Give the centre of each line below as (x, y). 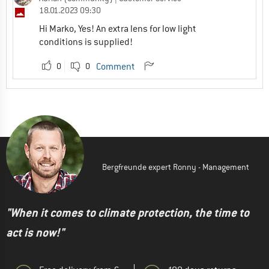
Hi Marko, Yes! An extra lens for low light (118, 29)
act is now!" (35, 232)
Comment (116, 66)
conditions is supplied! (86, 42)
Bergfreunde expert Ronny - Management (176, 167)
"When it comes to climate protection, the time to (128, 213)
